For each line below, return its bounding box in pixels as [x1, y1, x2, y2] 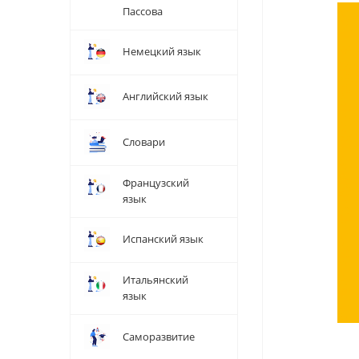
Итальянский [123, 272, 188, 287]
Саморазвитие [123, 329, 195, 344]
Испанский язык [123, 232, 204, 246]
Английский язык [123, 89, 208, 103]
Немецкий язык [123, 44, 201, 58]
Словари [123, 135, 165, 149]
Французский [123, 175, 189, 190]
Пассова [123, 4, 163, 18]
